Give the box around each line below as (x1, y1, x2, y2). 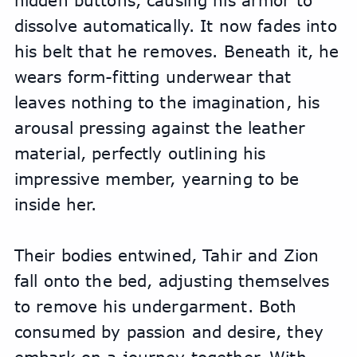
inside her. (14, 194, 97, 214)
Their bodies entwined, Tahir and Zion (14, 245, 320, 265)
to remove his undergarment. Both (14, 296, 297, 316)
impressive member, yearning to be (14, 169, 300, 189)
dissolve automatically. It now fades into (14, 16, 337, 36)
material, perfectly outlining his (14, 143, 266, 163)
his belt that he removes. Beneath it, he (14, 41, 339, 61)
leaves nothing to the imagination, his (14, 92, 320, 112)
